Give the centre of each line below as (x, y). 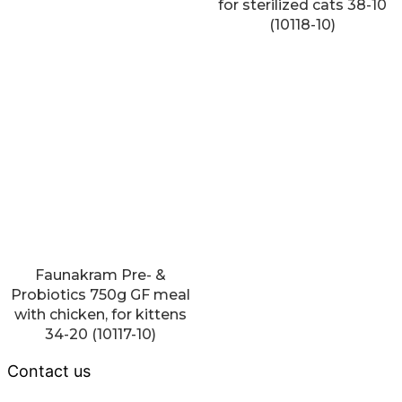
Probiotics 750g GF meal (100, 295)
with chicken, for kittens (100, 315)
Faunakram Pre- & (100, 275)
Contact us (49, 371)
